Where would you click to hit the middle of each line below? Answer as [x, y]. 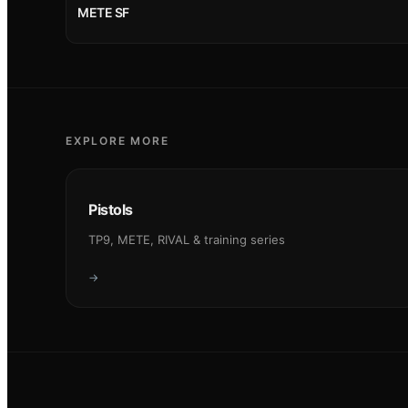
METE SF [104, 13]
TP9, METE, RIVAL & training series [187, 240]
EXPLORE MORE [117, 141]
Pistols [111, 210]
